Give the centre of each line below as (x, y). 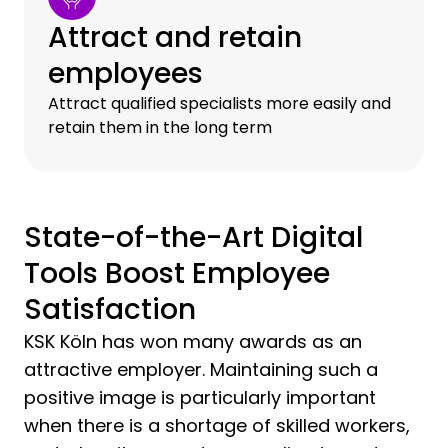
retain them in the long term (160, 127)
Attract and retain (175, 37)
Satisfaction (110, 309)
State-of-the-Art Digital (193, 237)
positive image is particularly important (200, 397)
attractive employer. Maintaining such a (201, 369)
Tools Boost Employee (177, 273)
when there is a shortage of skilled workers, (217, 425)
